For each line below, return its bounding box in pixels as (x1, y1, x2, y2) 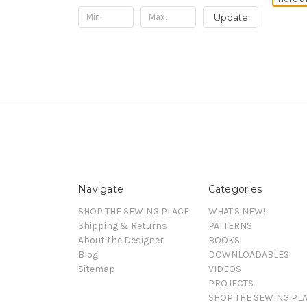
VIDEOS (208, 262, 241, 275)
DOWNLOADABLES (208, 248, 289, 260)
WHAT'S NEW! (208, 205, 265, 217)
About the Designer (78, 234, 164, 246)
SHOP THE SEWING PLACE (78, 205, 189, 217)
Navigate (78, 182, 123, 195)
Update (213, 11, 248, 23)
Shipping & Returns (78, 219, 167, 232)
